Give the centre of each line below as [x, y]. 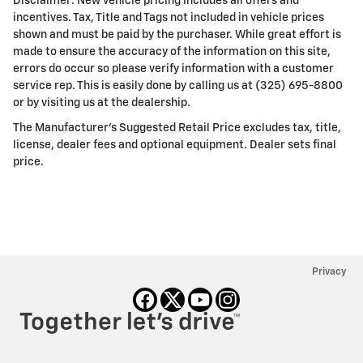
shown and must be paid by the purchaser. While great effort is [177, 35]
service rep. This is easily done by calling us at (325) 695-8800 [178, 86]
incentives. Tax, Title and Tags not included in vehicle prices [169, 18]
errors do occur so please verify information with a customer [173, 69]
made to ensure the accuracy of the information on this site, [172, 52]
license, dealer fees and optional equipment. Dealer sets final [175, 145]
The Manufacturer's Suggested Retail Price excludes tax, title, [177, 128]
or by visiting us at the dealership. [102, 103]
